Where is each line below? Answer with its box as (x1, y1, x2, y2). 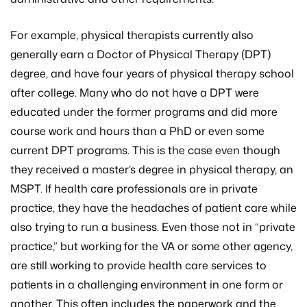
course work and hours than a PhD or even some (10, 123, 265, 139)
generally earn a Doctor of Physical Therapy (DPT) (10, 47, 271, 62)
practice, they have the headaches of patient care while (10, 200, 297, 216)
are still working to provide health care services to (10, 258, 267, 273)
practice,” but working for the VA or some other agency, (10, 238, 293, 254)
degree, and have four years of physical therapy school (10, 66, 294, 82)
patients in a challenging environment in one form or (10, 277, 283, 293)
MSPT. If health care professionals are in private (10, 181, 258, 197)
